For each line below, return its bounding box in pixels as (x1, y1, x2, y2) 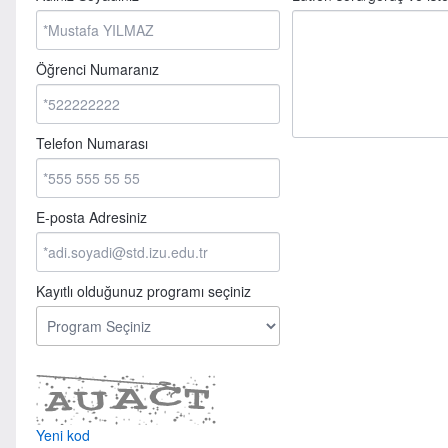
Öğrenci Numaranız (35, 59, 159, 79)
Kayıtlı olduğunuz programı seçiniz (35, 281, 251, 301)
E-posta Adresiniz (35, 207, 147, 227)
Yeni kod (35, 425, 90, 445)
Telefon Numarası (35, 133, 148, 153)
